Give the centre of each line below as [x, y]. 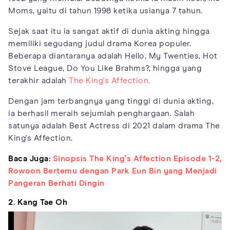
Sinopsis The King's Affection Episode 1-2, [137, 159]
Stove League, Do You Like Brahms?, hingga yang [105, 69]
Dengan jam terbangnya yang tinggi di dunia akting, [111, 101]
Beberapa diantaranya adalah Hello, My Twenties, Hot [113, 56]
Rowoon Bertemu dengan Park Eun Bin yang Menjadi [113, 171]
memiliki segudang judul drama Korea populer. [100, 44]
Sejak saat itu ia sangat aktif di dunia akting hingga [109, 32]
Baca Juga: [29, 159]
